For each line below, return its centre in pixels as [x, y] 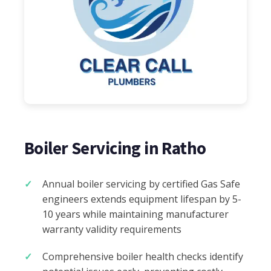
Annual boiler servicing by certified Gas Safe [141, 184]
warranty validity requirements [112, 229]
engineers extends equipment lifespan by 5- [142, 199]
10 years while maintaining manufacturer [135, 214]
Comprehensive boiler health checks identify [143, 256]
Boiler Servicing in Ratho [115, 148]
